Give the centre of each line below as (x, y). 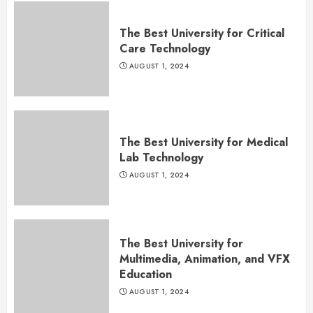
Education (146, 274)
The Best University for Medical (204, 142)
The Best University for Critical (202, 33)
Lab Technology (161, 157)
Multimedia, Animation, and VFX (205, 259)
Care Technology (165, 48)
